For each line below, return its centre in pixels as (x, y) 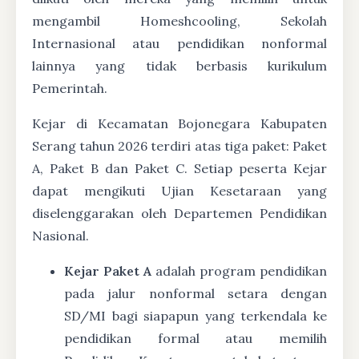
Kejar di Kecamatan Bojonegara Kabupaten (179, 124)
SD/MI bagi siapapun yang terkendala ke (196, 316)
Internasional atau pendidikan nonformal (179, 44)
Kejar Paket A (108, 271)
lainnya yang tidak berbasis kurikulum (179, 66)
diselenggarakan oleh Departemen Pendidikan (179, 214)
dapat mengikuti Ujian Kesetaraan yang (179, 191)
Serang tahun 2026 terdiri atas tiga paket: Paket (179, 146)
